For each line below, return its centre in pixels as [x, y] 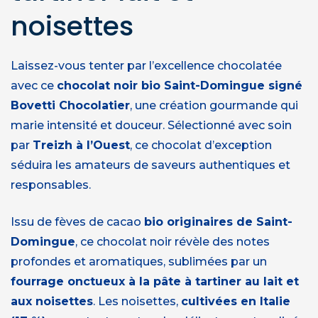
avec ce [34, 85]
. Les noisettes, [137, 301]
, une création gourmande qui [214, 105]
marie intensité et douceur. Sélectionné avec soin [151, 125]
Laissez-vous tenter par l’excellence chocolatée [146, 65]
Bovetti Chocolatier [70, 105]
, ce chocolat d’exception [201, 145]
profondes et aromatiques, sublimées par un [139, 261]
